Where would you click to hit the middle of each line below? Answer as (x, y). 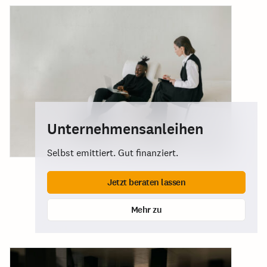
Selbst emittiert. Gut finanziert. (113, 153)
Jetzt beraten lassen (146, 182)
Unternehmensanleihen (125, 129)
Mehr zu (146, 209)
